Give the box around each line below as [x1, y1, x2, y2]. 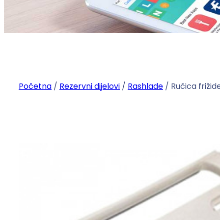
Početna [19, 81, 52, 92]
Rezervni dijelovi [59, 81, 120, 92]
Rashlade [128, 81, 163, 92]
